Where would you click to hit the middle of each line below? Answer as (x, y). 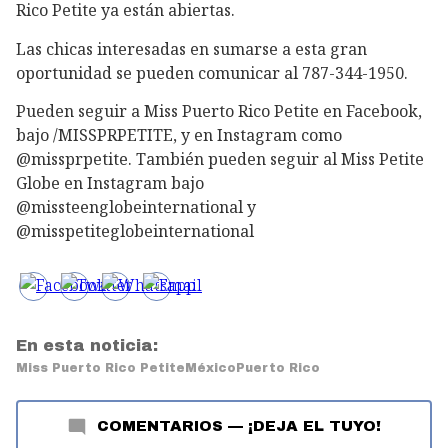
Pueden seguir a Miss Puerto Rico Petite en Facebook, (219, 111)
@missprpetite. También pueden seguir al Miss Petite (220, 159)
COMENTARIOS (160, 426)
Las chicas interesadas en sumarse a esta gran (191, 48)
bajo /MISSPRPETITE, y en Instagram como (179, 135)
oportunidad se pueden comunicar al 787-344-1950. (212, 72)
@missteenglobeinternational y (136, 207)
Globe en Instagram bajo (110, 183)
